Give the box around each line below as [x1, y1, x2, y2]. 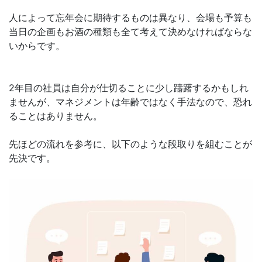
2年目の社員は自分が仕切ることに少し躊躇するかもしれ [9, 82, 249, 94]
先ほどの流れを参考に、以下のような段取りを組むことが [9, 138, 252, 150]
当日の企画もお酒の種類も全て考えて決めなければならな [9, 26, 252, 38]
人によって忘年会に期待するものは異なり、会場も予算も [9, 12, 252, 24]
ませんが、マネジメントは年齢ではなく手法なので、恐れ [9, 96, 252, 108]
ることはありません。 [9, 110, 102, 122]
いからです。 [9, 40, 65, 52]
